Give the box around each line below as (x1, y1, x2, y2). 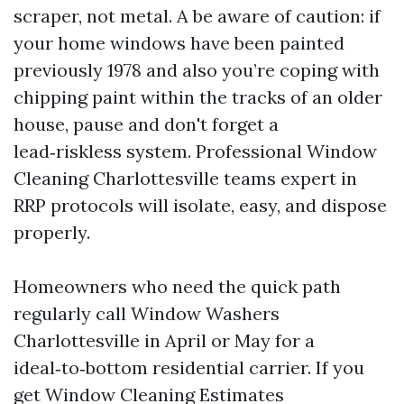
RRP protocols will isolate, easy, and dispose (14, 194, 387, 216)
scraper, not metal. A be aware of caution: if (14, 5, 381, 27)
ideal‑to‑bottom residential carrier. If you (14, 356, 364, 379)
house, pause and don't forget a (14, 113, 279, 135)
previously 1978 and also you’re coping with (14, 59, 380, 81)
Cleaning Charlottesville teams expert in (14, 167, 357, 189)
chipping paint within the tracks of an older (14, 86, 382, 108)
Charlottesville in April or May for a (14, 329, 315, 352)
